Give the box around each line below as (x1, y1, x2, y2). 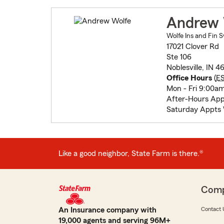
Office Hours (166, 74, 212, 82)
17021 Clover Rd (166, 42, 219, 51)
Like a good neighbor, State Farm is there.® (58, 149, 203, 157)
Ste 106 (166, 53, 191, 61)
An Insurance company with (58, 206, 156, 214)
